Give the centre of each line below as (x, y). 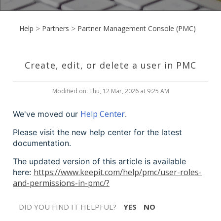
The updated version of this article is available (99, 162)
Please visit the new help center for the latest (97, 132)
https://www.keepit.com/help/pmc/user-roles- (118, 172)
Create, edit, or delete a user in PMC (110, 65)
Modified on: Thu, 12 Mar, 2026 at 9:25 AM (110, 91)
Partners (55, 28)
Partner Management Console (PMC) (136, 28)
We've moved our (47, 114)
